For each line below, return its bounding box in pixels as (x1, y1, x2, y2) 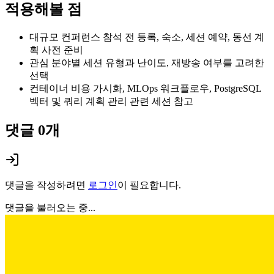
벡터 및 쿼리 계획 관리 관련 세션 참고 (29, 96, 193, 107)
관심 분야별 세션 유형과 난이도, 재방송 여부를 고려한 (29, 57, 264, 68)
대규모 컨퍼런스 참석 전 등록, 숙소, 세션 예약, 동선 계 (29, 32, 264, 43)
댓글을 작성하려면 (5, 180, 86, 191)
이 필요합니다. (117, 180, 181, 191)
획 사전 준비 (29, 45, 83, 56)
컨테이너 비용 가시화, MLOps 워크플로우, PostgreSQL (29, 83, 261, 94)
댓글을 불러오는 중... (5, 202, 95, 213)
